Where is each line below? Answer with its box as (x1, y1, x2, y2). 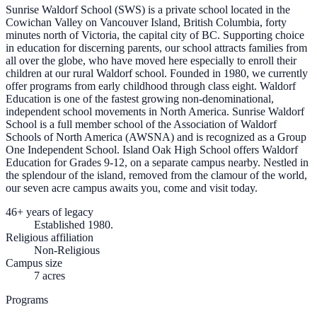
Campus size (6, 257, 62, 270)
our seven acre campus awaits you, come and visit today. (6, 182, 258, 195)
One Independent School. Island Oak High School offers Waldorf (6, 144, 298, 156)
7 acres (34, 270, 65, 282)
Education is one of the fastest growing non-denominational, (6, 93, 274, 105)
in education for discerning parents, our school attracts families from (6, 42, 307, 54)
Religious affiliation (6, 231, 93, 244)
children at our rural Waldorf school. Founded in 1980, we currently (6, 67, 308, 80)
